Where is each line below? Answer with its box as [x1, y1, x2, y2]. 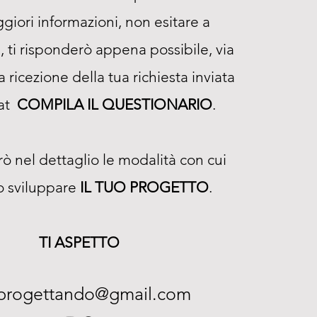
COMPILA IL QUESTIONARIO [17, 96, 212, 113]
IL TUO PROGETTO [79, 178, 209, 196]
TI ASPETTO [39, 234, 120, 251]
